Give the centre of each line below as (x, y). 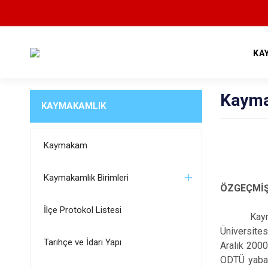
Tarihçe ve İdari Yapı (82, 242)
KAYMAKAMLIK (73, 106)
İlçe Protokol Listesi (82, 210)
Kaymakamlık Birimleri (86, 178)
